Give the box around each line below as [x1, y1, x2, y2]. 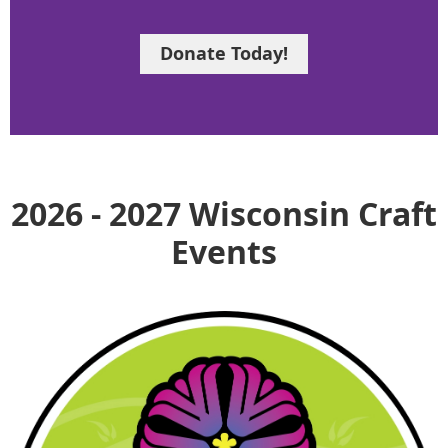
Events [171, 229, 277, 274]
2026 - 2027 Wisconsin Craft [11, 191, 437, 236]
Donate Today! [160, 40, 288, 66]
